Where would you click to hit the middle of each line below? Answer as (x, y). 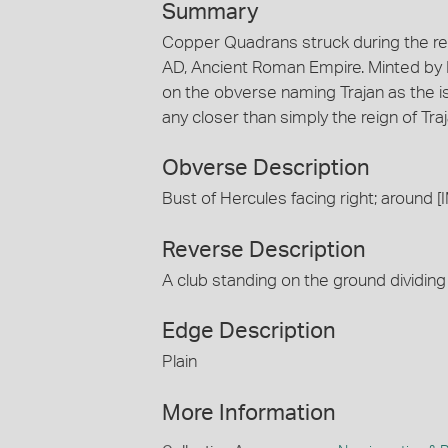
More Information (249, 412)
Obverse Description (266, 168)
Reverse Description (264, 249)
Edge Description (249, 331)
